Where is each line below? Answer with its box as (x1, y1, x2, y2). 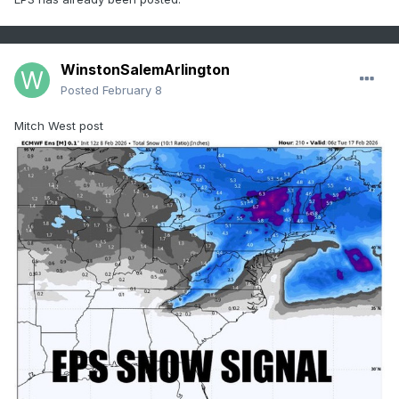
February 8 (102, 83, 162, 98)
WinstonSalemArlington (61, 61, 230, 79)
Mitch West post (14, 118, 107, 134)
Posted (61, 83, 102, 98)
